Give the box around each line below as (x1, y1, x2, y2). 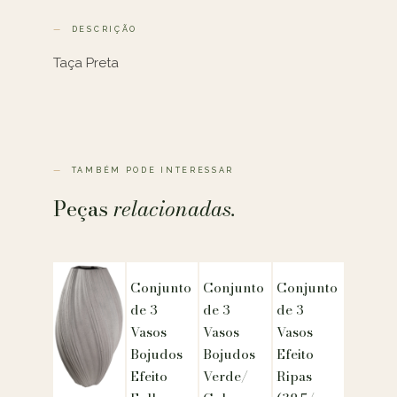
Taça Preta (53, 54, 119, 71)
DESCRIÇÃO (71, 24, 138, 34)
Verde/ (203, 365, 248, 386)
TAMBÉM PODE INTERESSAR (71, 165, 235, 175)
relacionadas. (113, 191, 236, 225)
